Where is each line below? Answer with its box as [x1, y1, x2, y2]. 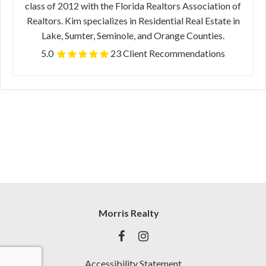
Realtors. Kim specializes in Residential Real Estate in [26, 15, 240, 26]
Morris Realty [98, 207, 159, 218]
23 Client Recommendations [110, 47, 225, 59]
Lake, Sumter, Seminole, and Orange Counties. [42, 30, 224, 41]
